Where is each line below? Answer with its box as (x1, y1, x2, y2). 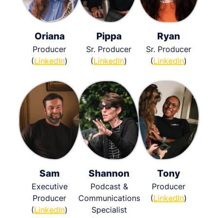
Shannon (88, 167, 129, 179)
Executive (31, 181, 68, 191)
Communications (78, 193, 140, 203)
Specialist (91, 204, 127, 215)
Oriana (34, 30, 65, 42)
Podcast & (90, 181, 128, 191)
